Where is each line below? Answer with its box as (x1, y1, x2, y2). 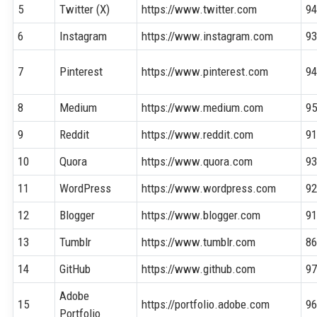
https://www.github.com (142, 261, 256, 276)
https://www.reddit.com (142, 127, 254, 142)
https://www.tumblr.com (142, 234, 256, 249)
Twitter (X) (59, 1, 110, 16)
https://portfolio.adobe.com (142, 296, 270, 311)
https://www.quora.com (142, 154, 253, 168)
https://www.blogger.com (142, 207, 261, 222)
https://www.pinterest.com (142, 64, 269, 79)
